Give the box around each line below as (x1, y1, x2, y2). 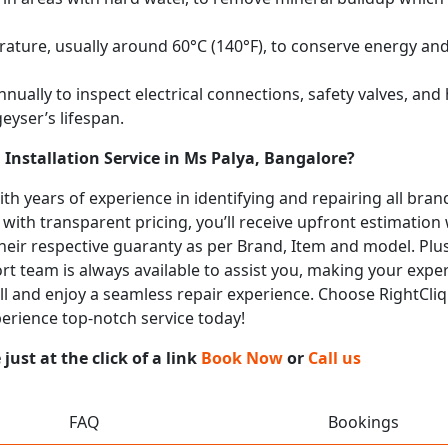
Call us (308, 346, 361, 369)
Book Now (201, 346, 283, 369)
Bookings (328, 410, 399, 433)
